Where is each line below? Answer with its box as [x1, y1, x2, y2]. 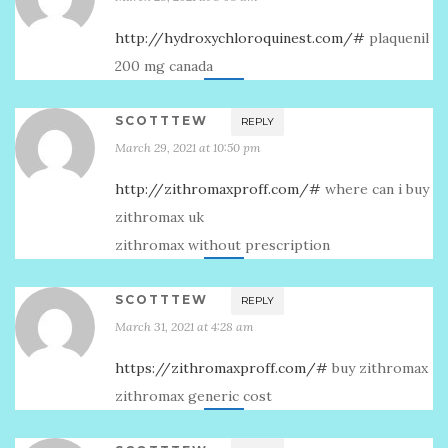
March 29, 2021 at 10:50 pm [115, 140, 261, 155]
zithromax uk [115, 208, 204, 226]
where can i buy [321, 180, 429, 198]
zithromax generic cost [115, 387, 272, 405]
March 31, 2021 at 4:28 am [115, 319, 254, 334]
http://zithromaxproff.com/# [115, 180, 321, 198]
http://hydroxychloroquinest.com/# [115, 29, 365, 47]
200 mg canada [115, 57, 213, 75]
